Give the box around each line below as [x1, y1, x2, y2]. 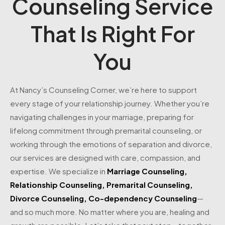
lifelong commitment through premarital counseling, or [10, 126, 202, 136]
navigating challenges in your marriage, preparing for [10, 112, 194, 122]
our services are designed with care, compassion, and [10, 153, 200, 163]
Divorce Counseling [10, 193, 84, 203]
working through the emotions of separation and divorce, [10, 139, 212, 149]
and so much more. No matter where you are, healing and [10, 207, 209, 217]
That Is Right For [30, 20, 195, 48]
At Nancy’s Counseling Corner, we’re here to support [10, 85, 197, 95]
